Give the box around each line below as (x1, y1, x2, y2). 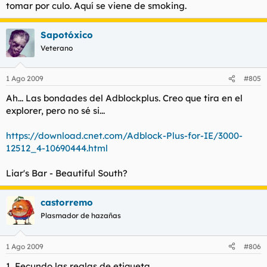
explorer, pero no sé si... (6, 105, 105, 116)
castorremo (41, 197, 93, 208)
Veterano (41, 43, 73, 52)
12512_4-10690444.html (6, 142, 108, 154)
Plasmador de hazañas (41, 211, 121, 220)
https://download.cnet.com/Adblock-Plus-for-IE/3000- (6, 130, 243, 141)
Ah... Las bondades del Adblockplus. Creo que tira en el (6, 92, 243, 104)
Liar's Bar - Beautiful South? (6, 167, 128, 179)
